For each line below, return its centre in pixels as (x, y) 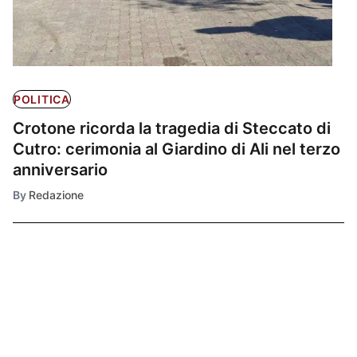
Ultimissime (67, 297)
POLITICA (42, 99)
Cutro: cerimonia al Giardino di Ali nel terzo (177, 149)
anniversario (60, 169)
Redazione (56, 194)
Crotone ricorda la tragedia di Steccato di (172, 128)
